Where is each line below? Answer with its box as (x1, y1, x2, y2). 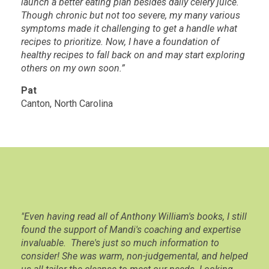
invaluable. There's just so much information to (21, 237, 219, 249)
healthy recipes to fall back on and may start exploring (21, 49, 245, 61)
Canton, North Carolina (21, 98, 113, 110)
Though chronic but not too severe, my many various (21, 10, 240, 22)
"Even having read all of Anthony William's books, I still (21, 211, 247, 223)
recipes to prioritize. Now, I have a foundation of (21, 36, 219, 48)
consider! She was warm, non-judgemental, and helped (21, 250, 248, 262)
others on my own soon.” (21, 62, 130, 74)
